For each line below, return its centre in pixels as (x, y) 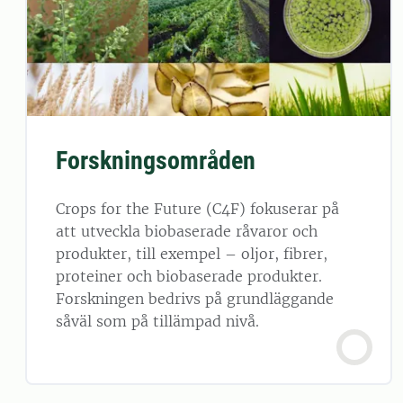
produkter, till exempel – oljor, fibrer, (192, 253)
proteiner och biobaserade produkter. (189, 276)
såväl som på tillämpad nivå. (157, 321)
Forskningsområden (156, 160)
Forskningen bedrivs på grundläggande (195, 298)
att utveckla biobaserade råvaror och (187, 231)
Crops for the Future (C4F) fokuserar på (197, 208)
